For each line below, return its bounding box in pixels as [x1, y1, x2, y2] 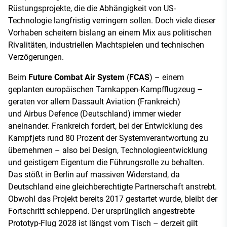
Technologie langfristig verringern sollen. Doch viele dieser [8, 15, 215, 25]
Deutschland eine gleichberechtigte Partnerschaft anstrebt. [8, 181, 217, 192]
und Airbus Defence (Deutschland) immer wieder [8, 108, 181, 119]
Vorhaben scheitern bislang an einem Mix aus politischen [8, 27, 212, 37]
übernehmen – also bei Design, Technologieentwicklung [8, 145, 207, 155]
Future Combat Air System [28, 72, 125, 82]
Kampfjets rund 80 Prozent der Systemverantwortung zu [8, 133, 208, 143]
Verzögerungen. [8, 52, 66, 62]
